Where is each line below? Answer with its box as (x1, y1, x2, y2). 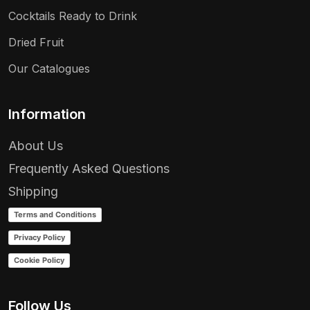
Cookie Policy (14, 255, 64, 266)
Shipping (8, 183, 58, 199)
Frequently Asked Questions (8, 161, 170, 176)
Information (8, 105, 86, 122)
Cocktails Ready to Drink (8, 8, 137, 23)
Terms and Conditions (14, 210, 96, 220)
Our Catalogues (8, 61, 90, 75)
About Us (8, 138, 63, 153)
